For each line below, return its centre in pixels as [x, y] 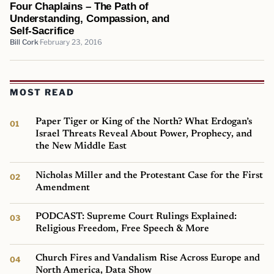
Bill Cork [24, 42]
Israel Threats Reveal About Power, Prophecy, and [144, 134]
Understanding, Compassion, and [90, 18]
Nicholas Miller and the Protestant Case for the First [150, 175]
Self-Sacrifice [42, 30]
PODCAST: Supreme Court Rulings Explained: [136, 217]
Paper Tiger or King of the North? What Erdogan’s [144, 122]
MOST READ [42, 92]
